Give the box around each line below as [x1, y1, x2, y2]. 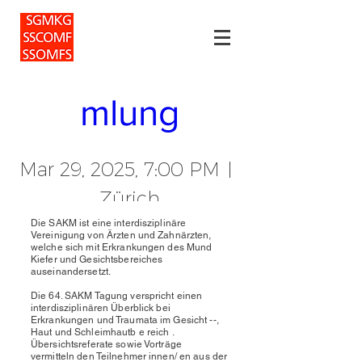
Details [107, 247, 152, 263]
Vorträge [144, 339, 182, 350]
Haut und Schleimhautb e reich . [31, 326, 174, 338]
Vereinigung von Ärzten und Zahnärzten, [31, 229, 212, 241]
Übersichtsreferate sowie [31, 339, 145, 350]
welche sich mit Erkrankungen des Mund [31, 242, 213, 253]
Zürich [99, 187, 160, 210]
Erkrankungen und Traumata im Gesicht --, [31, 314, 219, 326]
